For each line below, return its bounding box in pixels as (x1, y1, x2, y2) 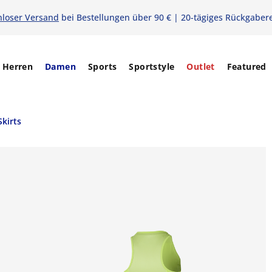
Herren (2, 61, 33, 72)
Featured (226, 61, 267, 72)
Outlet (186, 61, 215, 72)
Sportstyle (129, 61, 175, 72)
